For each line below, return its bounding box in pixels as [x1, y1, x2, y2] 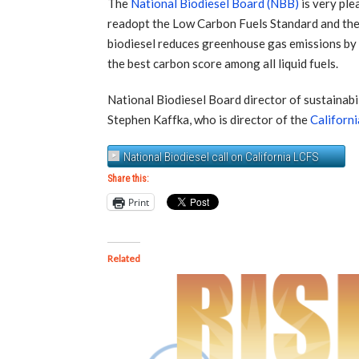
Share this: [107, 173, 150, 185]
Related [107, 252, 141, 265]
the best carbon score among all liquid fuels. [107, 55, 339, 71]
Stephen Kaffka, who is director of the [107, 111, 311, 127]
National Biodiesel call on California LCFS [123, 150, 320, 165]
